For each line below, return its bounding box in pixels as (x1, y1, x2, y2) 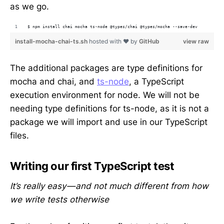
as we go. (10, 1, 49, 11)
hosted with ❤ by (89, 37, 139, 45)
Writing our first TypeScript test (10, 159, 174, 173)
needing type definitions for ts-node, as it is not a (10, 103, 209, 114)
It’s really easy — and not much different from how (10, 181, 208, 191)
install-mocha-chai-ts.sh (15, 37, 89, 45)
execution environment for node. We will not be (10, 90, 199, 100)
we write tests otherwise (10, 194, 109, 205)
